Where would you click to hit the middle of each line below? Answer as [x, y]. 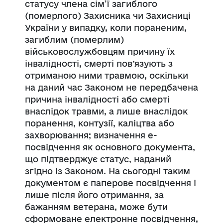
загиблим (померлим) [74, 39]
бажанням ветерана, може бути [96, 207]
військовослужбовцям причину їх [100, 51]
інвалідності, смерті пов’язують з [99, 63]
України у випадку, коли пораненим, [106, 27]
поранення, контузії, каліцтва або [100, 123]
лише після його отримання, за [94, 195]
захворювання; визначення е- [91, 135]
